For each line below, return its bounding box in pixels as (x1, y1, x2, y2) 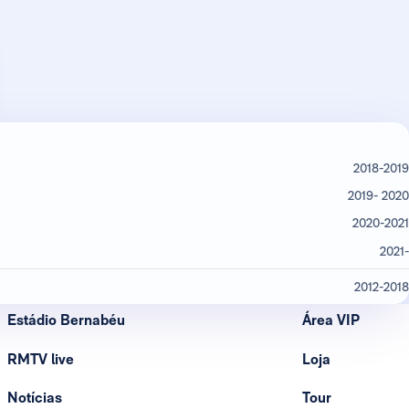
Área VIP (302, 311, 360, 330)
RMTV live (7, 350, 74, 368)
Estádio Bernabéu (7, 311, 125, 330)
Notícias (7, 388, 62, 406)
